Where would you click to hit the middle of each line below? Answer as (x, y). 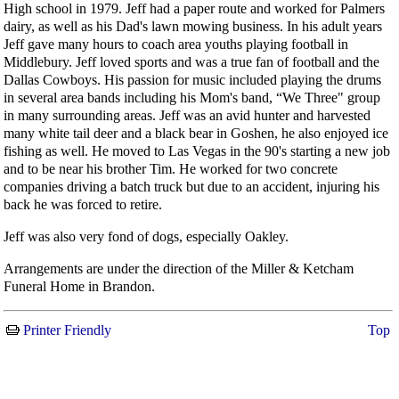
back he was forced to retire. (83, 204)
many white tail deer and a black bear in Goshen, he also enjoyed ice (196, 133)
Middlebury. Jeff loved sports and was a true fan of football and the (191, 61)
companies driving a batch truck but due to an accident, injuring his (191, 186)
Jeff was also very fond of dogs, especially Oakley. (146, 236)
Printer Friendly (65, 330)
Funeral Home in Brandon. (79, 286)
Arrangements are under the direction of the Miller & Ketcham (179, 268)
